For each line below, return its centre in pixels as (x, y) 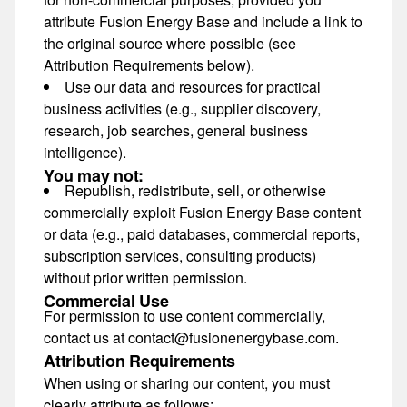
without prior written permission (144, 278)
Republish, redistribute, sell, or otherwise (195, 190)
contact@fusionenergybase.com (232, 338)
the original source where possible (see (170, 43)
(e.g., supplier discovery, (241, 109)
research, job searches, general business (176, 130)
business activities (103, 109)
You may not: (94, 175)
